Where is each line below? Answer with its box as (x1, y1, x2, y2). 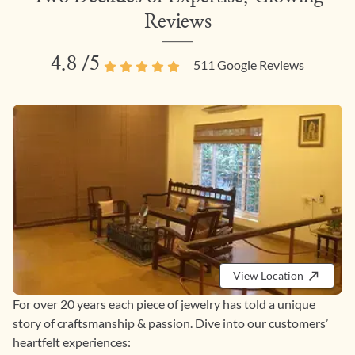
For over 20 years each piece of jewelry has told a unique (13, 296, 315, 312)
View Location (233, 269, 303, 283)
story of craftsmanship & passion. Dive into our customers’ (13, 315, 328, 331)
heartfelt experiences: (13, 334, 131, 350)
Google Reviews (215, 57, 304, 73)
